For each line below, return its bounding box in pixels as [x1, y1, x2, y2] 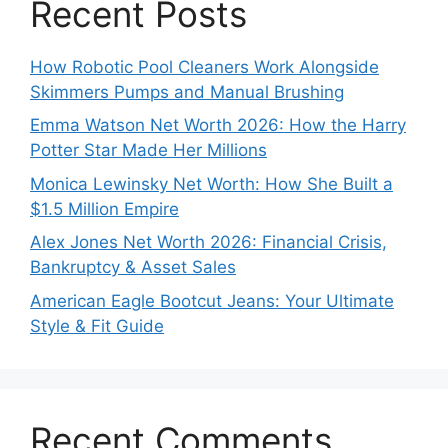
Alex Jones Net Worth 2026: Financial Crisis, [30, 232, 387, 253]
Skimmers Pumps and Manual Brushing [30, 81, 344, 102]
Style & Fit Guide [30, 315, 164, 336]
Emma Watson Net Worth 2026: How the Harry [30, 115, 406, 136]
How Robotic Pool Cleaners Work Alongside [30, 56, 379, 77]
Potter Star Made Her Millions [30, 140, 267, 161]
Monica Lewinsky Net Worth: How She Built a [30, 173, 393, 194]
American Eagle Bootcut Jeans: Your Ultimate [30, 290, 394, 311]
